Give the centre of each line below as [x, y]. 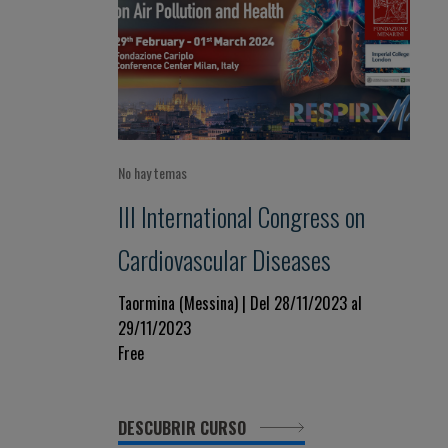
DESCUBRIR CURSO [184, 428]
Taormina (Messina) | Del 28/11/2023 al [240, 303]
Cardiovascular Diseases [224, 259]
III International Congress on [241, 216]
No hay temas [152, 172]
